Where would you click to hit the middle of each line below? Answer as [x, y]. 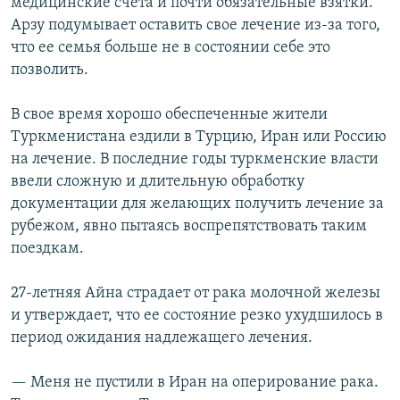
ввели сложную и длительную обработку [158, 181]
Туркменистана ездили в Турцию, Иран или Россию [199, 137]
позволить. [50, 70]
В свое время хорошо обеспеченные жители [169, 114]
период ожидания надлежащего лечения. [162, 337]
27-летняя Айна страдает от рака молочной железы [196, 293]
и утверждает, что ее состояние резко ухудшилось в [197, 315]
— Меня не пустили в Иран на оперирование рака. [195, 382]
